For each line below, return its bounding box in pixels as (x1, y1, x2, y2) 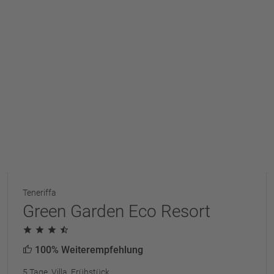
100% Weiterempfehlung (32, 243, 143, 256)
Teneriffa (23, 187, 56, 198)
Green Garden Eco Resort (23, 201, 210, 221)
